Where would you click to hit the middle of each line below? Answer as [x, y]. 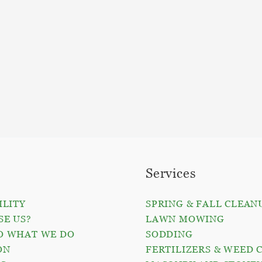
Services [171, 174]
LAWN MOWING [185, 219]
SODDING [169, 234]
